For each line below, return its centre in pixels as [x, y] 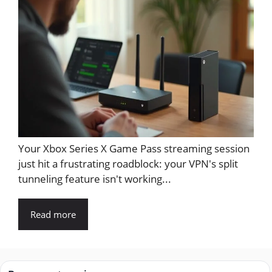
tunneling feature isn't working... [95, 178]
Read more [53, 214]
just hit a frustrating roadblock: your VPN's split [128, 163]
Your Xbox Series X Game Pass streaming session [134, 148]
